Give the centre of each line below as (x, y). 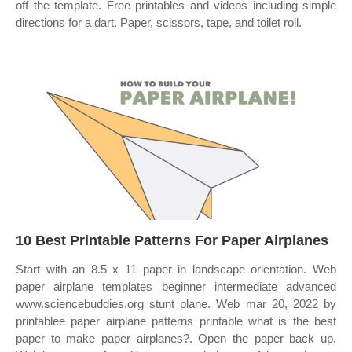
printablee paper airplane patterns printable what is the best (176, 321)
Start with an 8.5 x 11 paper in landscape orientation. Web (176, 269)
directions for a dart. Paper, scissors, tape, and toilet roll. (159, 22)
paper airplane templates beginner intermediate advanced (176, 286)
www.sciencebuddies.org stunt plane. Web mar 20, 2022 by (176, 304)
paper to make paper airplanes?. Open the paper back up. (176, 338)
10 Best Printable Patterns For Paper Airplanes (172, 240)
